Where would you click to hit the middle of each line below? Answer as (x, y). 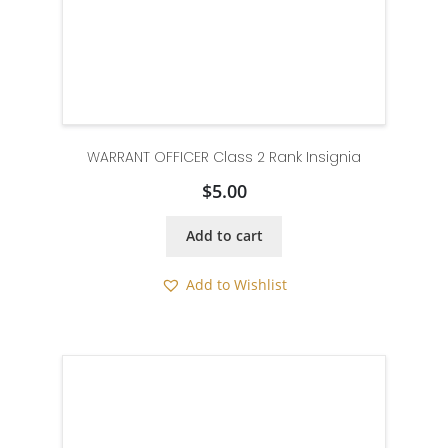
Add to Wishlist (236, 285)
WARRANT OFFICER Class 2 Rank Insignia (224, 156)
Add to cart (224, 236)
